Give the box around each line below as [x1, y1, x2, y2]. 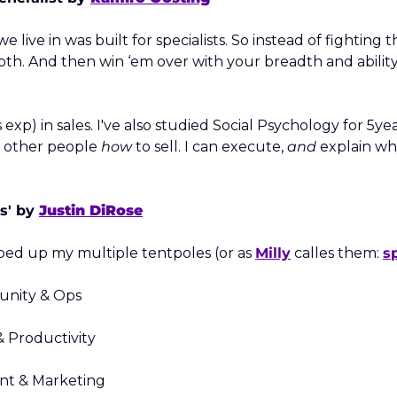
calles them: [291, 245, 383, 261]
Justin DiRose [39, 202, 143, 219]
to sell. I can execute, [132, 138, 287, 155]
